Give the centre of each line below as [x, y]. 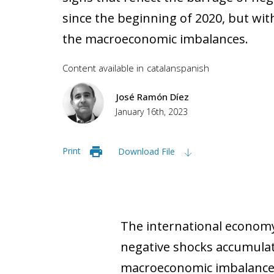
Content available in [103, 68]
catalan [161, 68]
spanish [193, 68]
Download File [148, 151]
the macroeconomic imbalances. [155, 39]
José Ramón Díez [153, 97]
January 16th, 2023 [152, 112]
